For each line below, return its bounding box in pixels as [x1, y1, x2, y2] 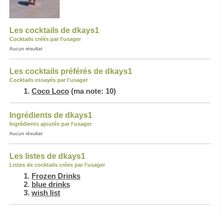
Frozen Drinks [32, 172, 80, 180]
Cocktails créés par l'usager [9, 36, 81, 42]
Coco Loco [32, 87, 69, 95]
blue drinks [32, 180, 70, 188]
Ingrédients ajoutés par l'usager [9, 121, 92, 127]
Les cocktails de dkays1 [9, 26, 99, 35]
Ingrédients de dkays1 [9, 111, 92, 119]
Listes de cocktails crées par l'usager [9, 162, 105, 168]
